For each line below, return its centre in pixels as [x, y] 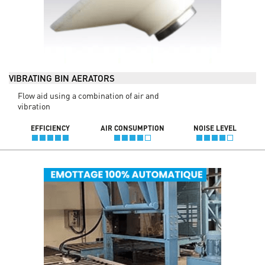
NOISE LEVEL [215, 128]
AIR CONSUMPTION [132, 128]
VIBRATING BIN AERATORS [62, 78]
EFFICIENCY [50, 128]
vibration [34, 106]
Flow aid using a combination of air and [88, 95]
